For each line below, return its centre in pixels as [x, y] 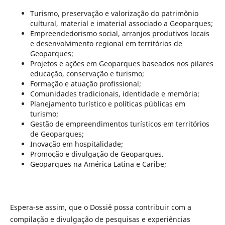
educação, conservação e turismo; [87, 73]
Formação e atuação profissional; [85, 83]
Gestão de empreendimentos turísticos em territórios [120, 124]
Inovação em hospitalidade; [76, 144]
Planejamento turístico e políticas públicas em [107, 103]
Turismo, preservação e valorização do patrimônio [114, 13]
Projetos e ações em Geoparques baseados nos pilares [122, 63]
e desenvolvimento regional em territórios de [106, 43]
